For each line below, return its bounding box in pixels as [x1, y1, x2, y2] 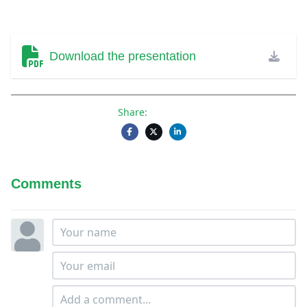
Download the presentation [49, 49, 196, 63]
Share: [117, 105, 147, 119]
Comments [11, 175, 82, 191]
